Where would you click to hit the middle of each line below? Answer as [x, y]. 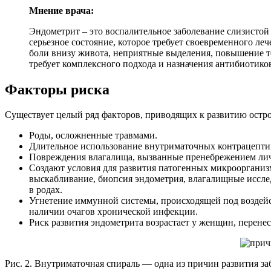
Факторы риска [57, 89]
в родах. [46, 190]
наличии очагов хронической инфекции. [113, 212]
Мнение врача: [61, 10]
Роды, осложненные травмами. [93, 135]
